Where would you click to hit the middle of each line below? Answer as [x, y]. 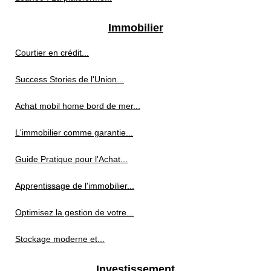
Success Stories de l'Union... [70, 80]
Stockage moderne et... [60, 239]
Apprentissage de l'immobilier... [75, 186]
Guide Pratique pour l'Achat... [71, 159]
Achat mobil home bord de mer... [78, 106]
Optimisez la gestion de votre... [74, 213]
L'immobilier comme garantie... [74, 133]
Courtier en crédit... [52, 53]
